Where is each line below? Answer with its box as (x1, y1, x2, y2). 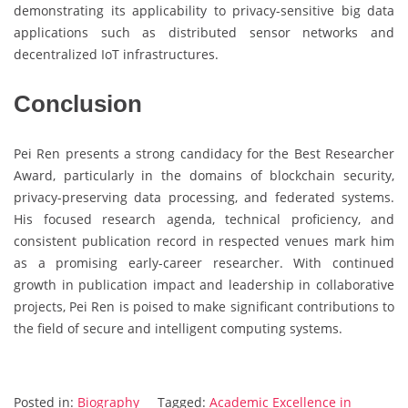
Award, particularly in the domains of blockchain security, (14, 166, 394, 184)
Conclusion (14, 89, 142, 117)
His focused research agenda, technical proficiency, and (14, 209, 394, 228)
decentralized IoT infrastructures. (14, 45, 219, 63)
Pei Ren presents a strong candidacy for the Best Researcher (14, 144, 394, 162)
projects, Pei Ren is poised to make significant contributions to (14, 297, 394, 315)
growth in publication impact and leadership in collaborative (14, 275, 394, 293)
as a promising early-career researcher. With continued (14, 253, 394, 271)
